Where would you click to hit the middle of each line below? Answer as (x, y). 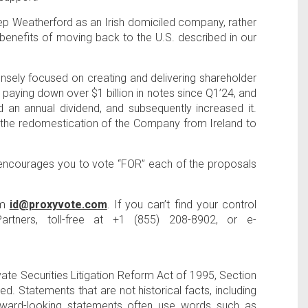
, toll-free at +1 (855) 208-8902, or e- (146, 220)
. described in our (214, 37)
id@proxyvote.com (58, 205)
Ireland (227, 123)
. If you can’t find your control (182, 205)
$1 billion (113, 93)
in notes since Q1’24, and (195, 93)
